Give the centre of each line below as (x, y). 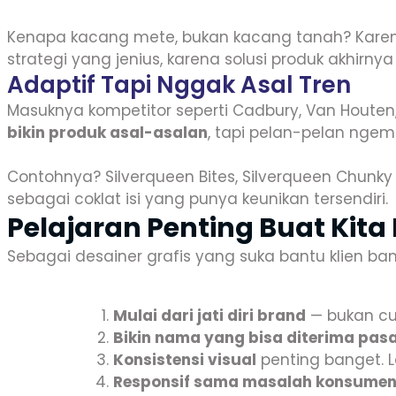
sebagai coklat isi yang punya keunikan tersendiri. (198, 199)
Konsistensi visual (185, 360)
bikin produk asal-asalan (107, 133)
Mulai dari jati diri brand (209, 316)
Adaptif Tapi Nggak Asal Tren (179, 85)
